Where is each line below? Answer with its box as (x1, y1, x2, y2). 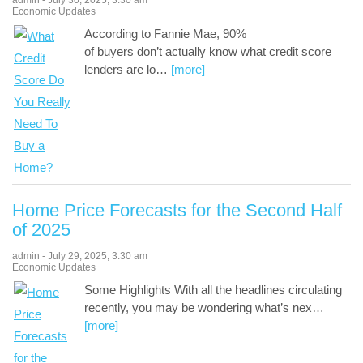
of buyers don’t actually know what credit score (84, 45, 331, 59)
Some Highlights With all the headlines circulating (84, 283, 342, 297)
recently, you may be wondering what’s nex (84, 301, 312, 315)
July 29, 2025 (48, 250, 107, 263)
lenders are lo (84, 62, 156, 77)
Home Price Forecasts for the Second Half (12, 200, 342, 221)
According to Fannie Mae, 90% (84, 27, 246, 41)
